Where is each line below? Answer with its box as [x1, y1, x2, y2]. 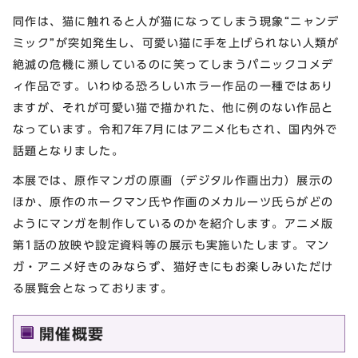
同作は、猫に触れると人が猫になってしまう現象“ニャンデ [13, 14, 340, 27]
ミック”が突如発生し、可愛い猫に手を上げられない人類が [13, 36, 340, 49]
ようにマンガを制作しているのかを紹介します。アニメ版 [13, 217, 334, 230]
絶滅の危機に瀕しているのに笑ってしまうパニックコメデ [13, 58, 334, 70]
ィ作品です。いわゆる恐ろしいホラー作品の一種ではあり [13, 79, 334, 92]
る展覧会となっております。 [13, 282, 173, 295]
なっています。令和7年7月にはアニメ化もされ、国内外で [13, 122, 338, 135]
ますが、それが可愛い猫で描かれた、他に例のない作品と [13, 101, 334, 113]
